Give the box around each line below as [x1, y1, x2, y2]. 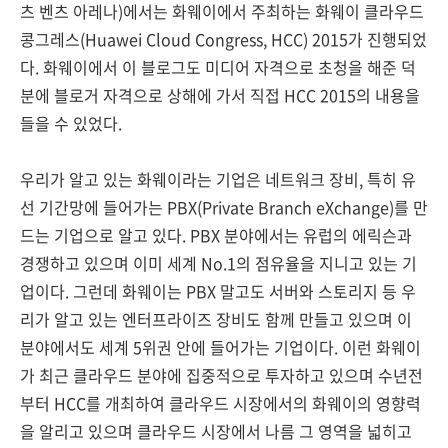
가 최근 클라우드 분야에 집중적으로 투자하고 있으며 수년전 [20, 363, 423, 387]
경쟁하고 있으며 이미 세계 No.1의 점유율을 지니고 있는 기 [20, 251, 417, 275]
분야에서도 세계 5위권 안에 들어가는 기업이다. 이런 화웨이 [20, 335, 421, 359]
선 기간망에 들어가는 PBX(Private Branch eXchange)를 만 [20, 195, 428, 219]
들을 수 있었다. [20, 111, 122, 135]
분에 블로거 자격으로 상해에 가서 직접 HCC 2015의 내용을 [20, 83, 420, 107]
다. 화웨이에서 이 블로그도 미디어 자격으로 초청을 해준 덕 [20, 55, 416, 79]
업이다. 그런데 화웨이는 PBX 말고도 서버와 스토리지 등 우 [20, 279, 416, 303]
